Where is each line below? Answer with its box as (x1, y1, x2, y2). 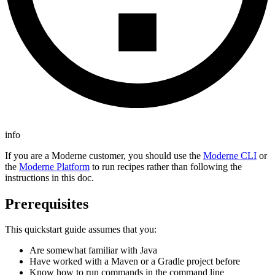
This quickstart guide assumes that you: (5, 224, 157, 235)
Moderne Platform (19, 161, 90, 172)
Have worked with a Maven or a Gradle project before (29, 256, 240, 267)
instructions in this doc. (5, 172, 94, 183)
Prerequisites (5, 195, 88, 212)
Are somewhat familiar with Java (29, 245, 157, 256)
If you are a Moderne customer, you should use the (5, 150, 203, 161)
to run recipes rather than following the (90, 161, 242, 172)
